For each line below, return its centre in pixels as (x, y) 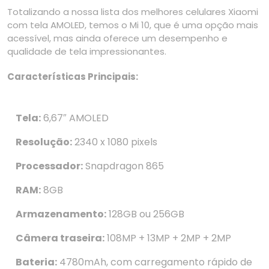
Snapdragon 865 (123, 166)
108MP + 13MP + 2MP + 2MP (168, 238)
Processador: (49, 166)
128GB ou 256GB (145, 214)
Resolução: (44, 142)
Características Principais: (73, 77)
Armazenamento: (61, 214)
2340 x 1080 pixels (115, 142)
